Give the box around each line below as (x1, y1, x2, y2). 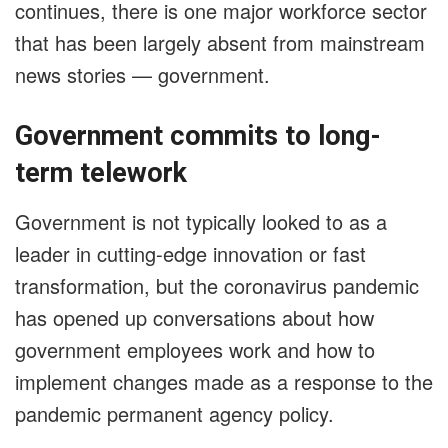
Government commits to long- (15, 120, 381, 153)
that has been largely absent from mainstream (15, 28, 425, 58)
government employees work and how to (15, 334, 375, 364)
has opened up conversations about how (15, 302, 374, 332)
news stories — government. (15, 60, 270, 90)
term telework (15, 157, 187, 190)
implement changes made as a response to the (15, 366, 433, 396)
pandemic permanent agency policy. (15, 398, 334, 428)
